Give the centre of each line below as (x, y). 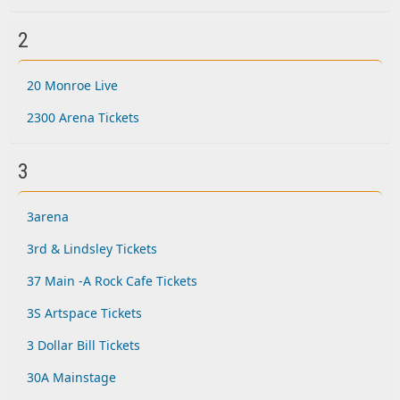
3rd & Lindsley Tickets (92, 249)
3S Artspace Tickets (84, 313)
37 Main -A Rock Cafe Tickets (112, 281)
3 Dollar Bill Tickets (83, 345)
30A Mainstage (71, 377)
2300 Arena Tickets (83, 117)
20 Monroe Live (72, 85)
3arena (48, 217)
